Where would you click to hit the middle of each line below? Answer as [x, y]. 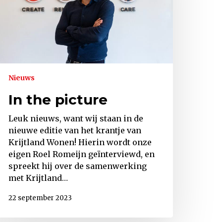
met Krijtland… [38, 178]
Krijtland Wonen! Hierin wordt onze [80, 142]
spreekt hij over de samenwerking [78, 166]
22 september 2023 [40, 198]
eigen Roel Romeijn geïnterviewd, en [82, 154]
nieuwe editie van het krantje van [75, 130]
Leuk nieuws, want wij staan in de [76, 118]
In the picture [58, 99]
